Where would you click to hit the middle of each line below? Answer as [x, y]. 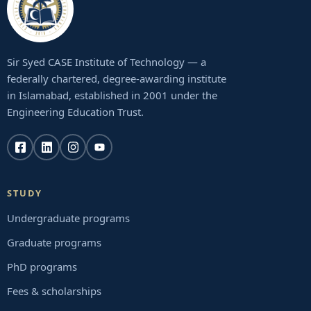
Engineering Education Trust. [75, 112]
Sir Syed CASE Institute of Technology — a [107, 62]
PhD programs [42, 267]
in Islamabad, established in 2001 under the [112, 95]
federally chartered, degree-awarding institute [117, 78]
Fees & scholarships [54, 291]
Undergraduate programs [68, 218]
